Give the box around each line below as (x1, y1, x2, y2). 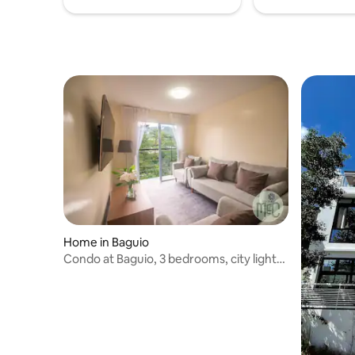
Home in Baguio (63, 234, 149, 250)
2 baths (63, 265, 103, 281)
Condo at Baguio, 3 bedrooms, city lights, (63, 250, 285, 266)
